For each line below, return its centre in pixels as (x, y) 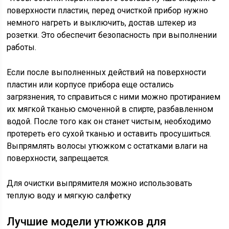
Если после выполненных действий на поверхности (107, 72)
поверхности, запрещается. (58, 158)
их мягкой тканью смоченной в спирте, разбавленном (110, 109)
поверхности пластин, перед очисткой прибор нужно (108, 10)
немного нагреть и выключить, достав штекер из (102, 23)
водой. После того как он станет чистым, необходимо (109, 121)
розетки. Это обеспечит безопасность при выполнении (112, 35)
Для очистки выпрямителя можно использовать (100, 183)
